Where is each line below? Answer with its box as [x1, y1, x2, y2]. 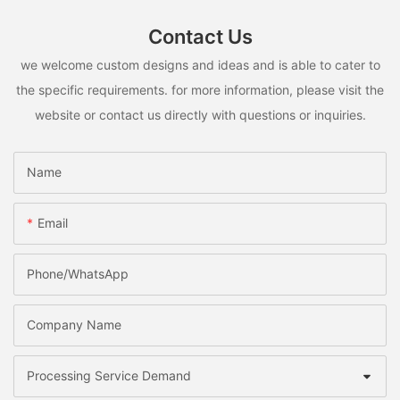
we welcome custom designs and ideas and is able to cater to [20, 56, 380, 72]
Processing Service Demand [27, 368, 191, 384]
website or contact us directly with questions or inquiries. [34, 106, 366, 122]
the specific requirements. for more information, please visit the [16, 81, 384, 97]
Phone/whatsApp [27, 266, 129, 282]
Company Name [27, 317, 121, 333]
